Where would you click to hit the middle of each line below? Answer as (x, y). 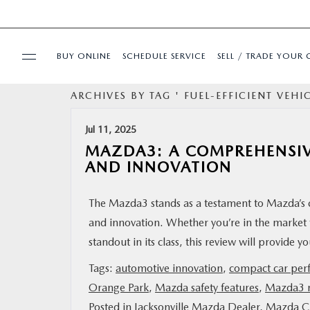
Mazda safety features (207, 288)
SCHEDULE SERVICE (164, 56)
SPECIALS (40, 143)
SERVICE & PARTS (58, 224)
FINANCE (39, 264)
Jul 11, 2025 (111, 129)
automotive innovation (169, 268)
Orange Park (119, 288)
